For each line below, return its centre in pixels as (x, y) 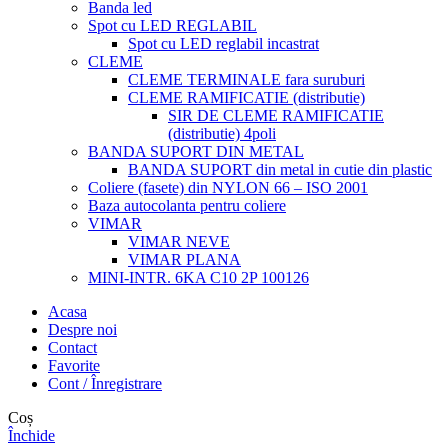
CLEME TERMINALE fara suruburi (246, 80)
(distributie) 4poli (222, 134)
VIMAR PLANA (184, 260)
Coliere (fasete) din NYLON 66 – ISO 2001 (228, 188)
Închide (31, 436)
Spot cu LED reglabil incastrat (223, 44)
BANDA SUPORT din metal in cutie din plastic (280, 170)
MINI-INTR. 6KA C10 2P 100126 (198, 278)
